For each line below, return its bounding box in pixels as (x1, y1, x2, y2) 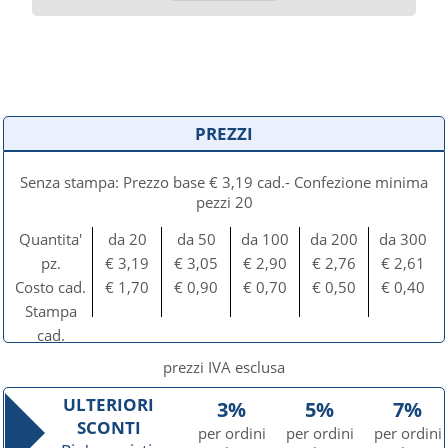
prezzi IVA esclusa (163, 357, 285, 377)
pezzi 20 (195, 192, 253, 212)
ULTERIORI (63, 393, 155, 416)
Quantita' (19, 229, 83, 249)
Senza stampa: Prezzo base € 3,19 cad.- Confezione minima (20, 172, 428, 192)
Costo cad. (15, 277, 87, 297)
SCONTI (76, 416, 141, 439)
